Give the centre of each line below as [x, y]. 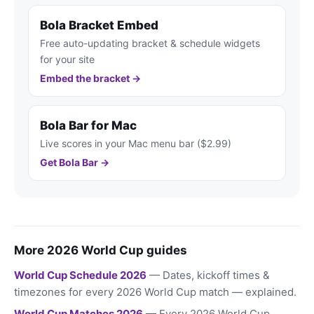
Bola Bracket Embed [99, 26]
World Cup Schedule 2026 [80, 275]
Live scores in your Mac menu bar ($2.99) [136, 144]
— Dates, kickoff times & [208, 275]
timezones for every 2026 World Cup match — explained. [155, 292]
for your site [67, 60]
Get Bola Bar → [75, 163]
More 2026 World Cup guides [101, 251]
